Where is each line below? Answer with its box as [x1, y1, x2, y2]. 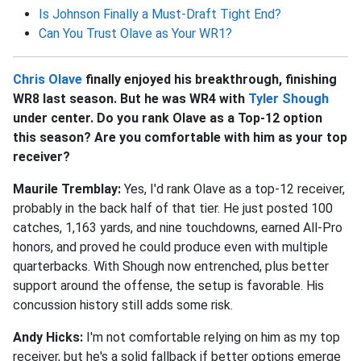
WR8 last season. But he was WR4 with [13, 91, 248, 107]
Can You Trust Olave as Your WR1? [39, 26, 232, 42]
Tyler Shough [248, 91, 329, 107]
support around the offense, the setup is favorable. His [13, 278, 324, 294]
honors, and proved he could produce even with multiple [13, 239, 328, 255]
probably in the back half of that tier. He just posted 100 [13, 201, 333, 217]
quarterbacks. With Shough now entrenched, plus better [13, 259, 329, 275]
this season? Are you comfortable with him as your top [13, 130, 347, 146]
